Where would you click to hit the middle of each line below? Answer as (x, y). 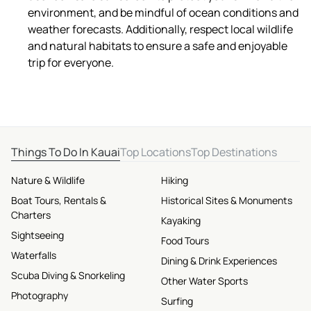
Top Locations (155, 152)
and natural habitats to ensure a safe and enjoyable (158, 45)
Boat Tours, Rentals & (59, 200)
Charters (31, 215)
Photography (40, 295)
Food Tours (185, 241)
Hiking (175, 180)
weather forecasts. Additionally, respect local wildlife (160, 29)
